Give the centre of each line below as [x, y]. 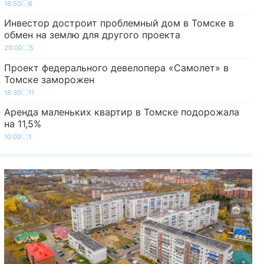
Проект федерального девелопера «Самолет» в [116, 67]
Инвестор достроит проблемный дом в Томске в [119, 23]
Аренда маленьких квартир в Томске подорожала [121, 112]
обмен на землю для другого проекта [92, 35]
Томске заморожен [49, 79]
